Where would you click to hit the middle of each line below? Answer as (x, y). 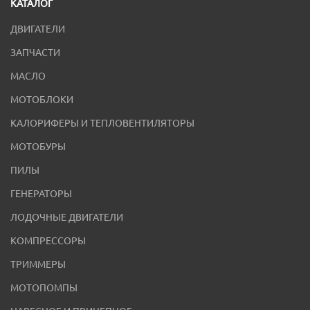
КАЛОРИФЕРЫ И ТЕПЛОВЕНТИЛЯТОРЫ (102, 123)
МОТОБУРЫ (38, 147)
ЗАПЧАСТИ (35, 53)
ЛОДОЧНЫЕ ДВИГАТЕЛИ (67, 217)
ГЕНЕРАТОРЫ (41, 194)
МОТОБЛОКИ (42, 100)
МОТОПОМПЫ (44, 288)
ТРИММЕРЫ (38, 264)
